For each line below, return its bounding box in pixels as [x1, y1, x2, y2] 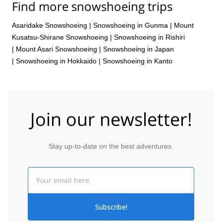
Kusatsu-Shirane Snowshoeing [12, 33, 108, 41]
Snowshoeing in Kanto [103, 56, 172, 65]
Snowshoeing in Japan [103, 45, 174, 53]
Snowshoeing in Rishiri [114, 33, 185, 41]
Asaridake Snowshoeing [12, 21, 87, 29]
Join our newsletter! [30, 107, 192, 131]
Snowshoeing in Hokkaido [16, 56, 97, 65]
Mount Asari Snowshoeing [16, 45, 97, 53]
